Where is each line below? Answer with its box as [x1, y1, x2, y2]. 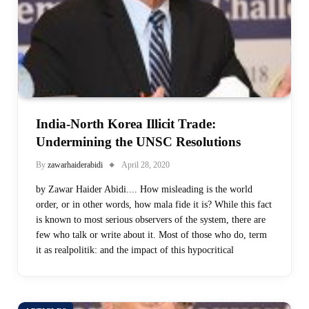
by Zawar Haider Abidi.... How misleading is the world [36, 183, 252, 195]
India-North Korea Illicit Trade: [36, 116, 216, 131]
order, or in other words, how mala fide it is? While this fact [36, 199, 272, 210]
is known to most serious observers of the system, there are [36, 214, 266, 225]
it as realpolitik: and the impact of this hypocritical [36, 244, 234, 255]
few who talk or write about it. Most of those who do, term [36, 229, 267, 240]
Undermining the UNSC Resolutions [36, 134, 241, 149]
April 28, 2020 [121, 159, 170, 170]
